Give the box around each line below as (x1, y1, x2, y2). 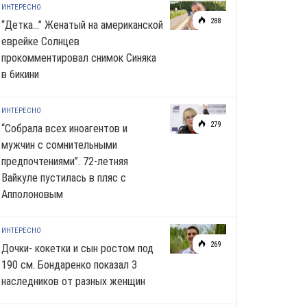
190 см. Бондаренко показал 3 (1, 258, 137, 271)
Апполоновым (1, 188, 63, 201)
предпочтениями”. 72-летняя (1, 155, 128, 168)
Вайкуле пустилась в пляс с (1, 171, 126, 184)
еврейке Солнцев (1, 35, 79, 48)
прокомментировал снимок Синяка (1, 51, 156, 64)
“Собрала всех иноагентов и (1, 122, 127, 135)
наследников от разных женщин (1, 275, 145, 288)
